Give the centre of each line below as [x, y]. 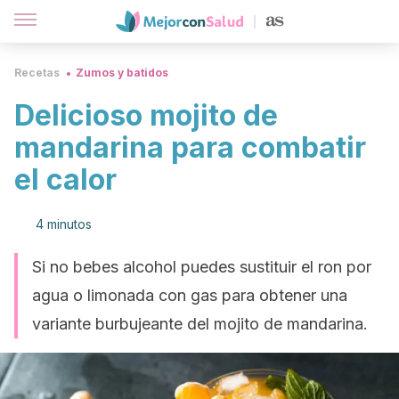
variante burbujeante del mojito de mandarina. [200, 324]
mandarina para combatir [190, 147]
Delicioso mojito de [146, 115]
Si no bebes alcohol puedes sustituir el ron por [202, 267]
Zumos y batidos [122, 73]
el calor [65, 179]
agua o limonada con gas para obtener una [190, 295]
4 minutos [64, 224]
